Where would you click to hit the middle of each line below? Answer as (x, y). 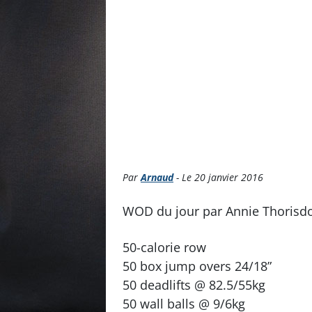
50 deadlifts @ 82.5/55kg (194, 285)
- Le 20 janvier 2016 (218, 177)
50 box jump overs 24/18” (197, 266)
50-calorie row (164, 247)
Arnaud (157, 177)
